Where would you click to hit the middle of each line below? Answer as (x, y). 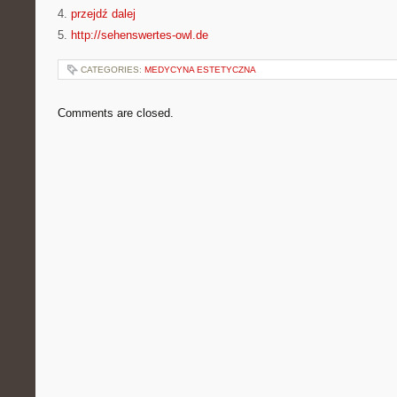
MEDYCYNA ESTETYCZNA (200, 70)
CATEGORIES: (113, 70)
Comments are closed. (116, 113)
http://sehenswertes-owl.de (140, 35)
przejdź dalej (103, 14)
